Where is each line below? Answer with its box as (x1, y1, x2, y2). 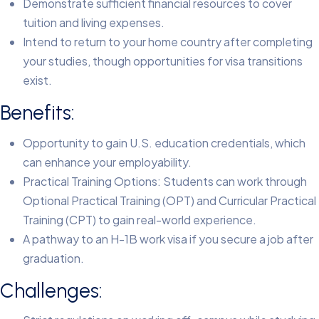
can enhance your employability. (23, 154, 192, 169)
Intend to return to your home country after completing (23, 34, 313, 50)
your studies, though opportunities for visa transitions (23, 53, 303, 69)
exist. (23, 73, 52, 88)
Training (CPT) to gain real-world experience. (23, 211, 256, 227)
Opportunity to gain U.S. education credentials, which (23, 135, 305, 150)
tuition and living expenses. (23, 15, 164, 31)
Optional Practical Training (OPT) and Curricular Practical (23, 192, 316, 208)
